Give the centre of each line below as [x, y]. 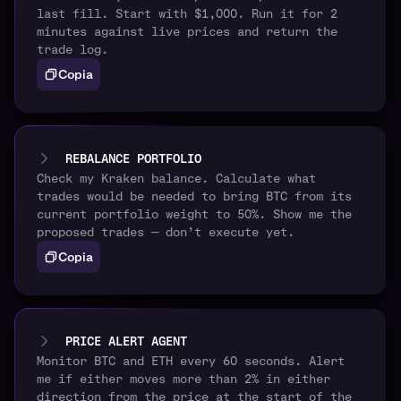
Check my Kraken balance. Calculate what [176, 179]
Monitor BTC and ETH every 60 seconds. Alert [191, 361]
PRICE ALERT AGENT [126, 341]
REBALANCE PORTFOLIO [133, 159]
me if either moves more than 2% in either [183, 379]
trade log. [73, 50]
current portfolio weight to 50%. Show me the [194, 214]
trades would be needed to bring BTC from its [194, 196]
